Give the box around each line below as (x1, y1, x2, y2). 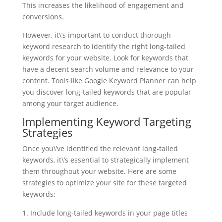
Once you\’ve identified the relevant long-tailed (22, 144, 178, 153)
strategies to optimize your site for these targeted (22, 178, 187, 187)
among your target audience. (22, 99, 118, 108)
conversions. (22, 12, 64, 21)
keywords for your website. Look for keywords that (22, 53, 188, 62)
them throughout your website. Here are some (22, 166, 176, 176)
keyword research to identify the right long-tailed (22, 42, 185, 51)
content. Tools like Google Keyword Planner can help (22, 76, 196, 85)
